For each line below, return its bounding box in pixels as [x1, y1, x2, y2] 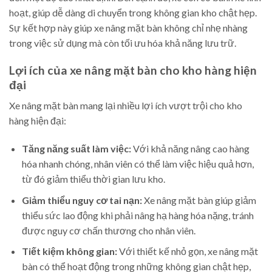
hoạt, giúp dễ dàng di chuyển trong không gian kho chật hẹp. [9, 6, 257, 18]
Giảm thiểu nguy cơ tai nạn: [21, 194, 142, 206]
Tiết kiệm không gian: [21, 245, 117, 257]
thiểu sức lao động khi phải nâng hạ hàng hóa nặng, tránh [21, 209, 254, 221]
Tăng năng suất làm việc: [21, 142, 131, 154]
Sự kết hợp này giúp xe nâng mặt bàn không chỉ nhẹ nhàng [9, 21, 248, 33]
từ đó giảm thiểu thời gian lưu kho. [21, 172, 165, 185]
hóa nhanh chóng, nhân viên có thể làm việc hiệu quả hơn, [21, 157, 254, 169]
